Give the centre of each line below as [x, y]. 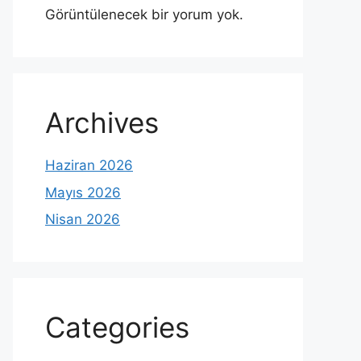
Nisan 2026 [83, 219]
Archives [102, 122]
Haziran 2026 [89, 165]
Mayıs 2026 [83, 192]
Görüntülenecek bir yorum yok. [144, 15]
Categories [117, 327]
